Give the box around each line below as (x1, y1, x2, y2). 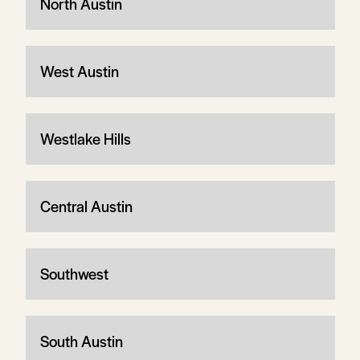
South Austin (39, 329, 123, 352)
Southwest (39, 262, 108, 284)
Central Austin (39, 194, 133, 217)
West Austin (39, 59, 119, 82)
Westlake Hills (39, 127, 131, 149)
